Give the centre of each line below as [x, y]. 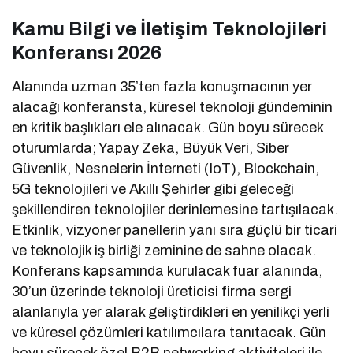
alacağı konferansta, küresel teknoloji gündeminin [173, 108]
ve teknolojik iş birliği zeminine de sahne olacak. [164, 251]
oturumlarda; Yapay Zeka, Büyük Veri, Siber [151, 149]
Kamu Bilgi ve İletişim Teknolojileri [169, 30]
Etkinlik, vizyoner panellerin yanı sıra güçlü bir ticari [175, 230]
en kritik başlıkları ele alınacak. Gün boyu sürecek [168, 128]
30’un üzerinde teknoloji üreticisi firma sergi [152, 292]
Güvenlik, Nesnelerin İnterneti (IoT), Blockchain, [166, 169]
